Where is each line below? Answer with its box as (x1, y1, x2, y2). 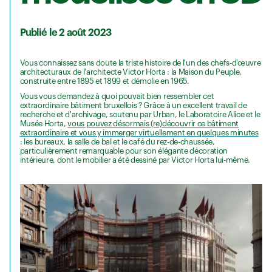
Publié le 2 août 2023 (19, 28, 112, 38)
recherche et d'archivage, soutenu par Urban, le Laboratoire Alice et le (19, 110, 260, 118)
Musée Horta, (19, 119, 68, 127)
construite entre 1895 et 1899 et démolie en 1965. (19, 76, 189, 85)
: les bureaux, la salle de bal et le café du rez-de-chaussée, (19, 137, 215, 146)
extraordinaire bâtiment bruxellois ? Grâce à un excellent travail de (19, 101, 247, 109)
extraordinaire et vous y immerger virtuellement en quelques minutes (19, 128, 259, 137)
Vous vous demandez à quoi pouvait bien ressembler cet (19, 92, 214, 100)
